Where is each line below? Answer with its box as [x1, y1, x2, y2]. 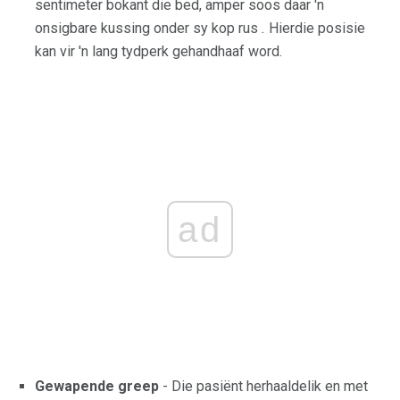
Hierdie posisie [265, 19, 365, 37]
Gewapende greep [35, 377, 159, 395]
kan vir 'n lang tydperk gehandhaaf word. [35, 42, 282, 60]
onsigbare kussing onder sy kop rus [35, 19, 262, 37]
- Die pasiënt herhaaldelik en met [159, 377, 368, 395]
